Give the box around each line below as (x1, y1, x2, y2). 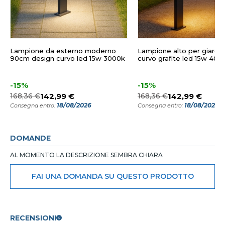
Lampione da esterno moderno (10, 46, 116, 55)
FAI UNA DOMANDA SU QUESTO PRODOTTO (31, 171, 194, 181)
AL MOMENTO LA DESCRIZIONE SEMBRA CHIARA (10, 151, 163, 159)
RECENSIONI (10, 213, 56, 222)
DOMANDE (10, 133, 51, 143)
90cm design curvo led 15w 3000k (10, 54, 125, 62)
